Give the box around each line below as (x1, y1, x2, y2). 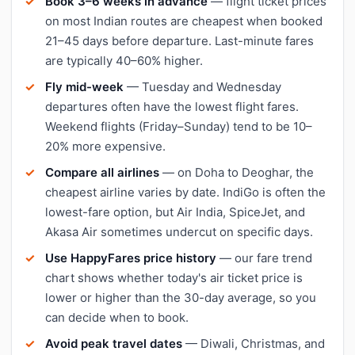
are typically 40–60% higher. (45, 52, 203, 68)
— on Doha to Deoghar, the (159, 164, 314, 180)
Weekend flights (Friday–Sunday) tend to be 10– (45, 118, 312, 134)
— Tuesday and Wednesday (124, 78, 281, 94)
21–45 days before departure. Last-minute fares (45, 32, 314, 48)
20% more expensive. (45, 138, 166, 154)
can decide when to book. (45, 309, 189, 325)
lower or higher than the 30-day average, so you (45, 289, 316, 305)
